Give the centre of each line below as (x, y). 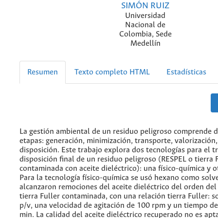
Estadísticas (186, 73)
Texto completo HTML (112, 73)
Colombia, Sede (145, 34)
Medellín (145, 43)
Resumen (43, 73)
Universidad (145, 16)
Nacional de (145, 25)
